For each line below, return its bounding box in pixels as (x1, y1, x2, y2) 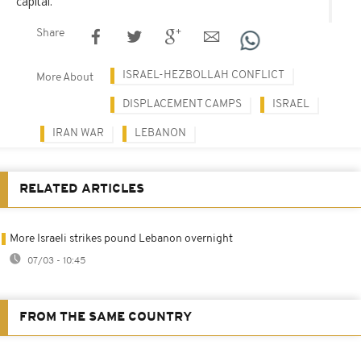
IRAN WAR (52, 127, 104, 139)
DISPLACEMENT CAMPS (122, 98, 242, 110)
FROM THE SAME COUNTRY (19, 310, 192, 324)
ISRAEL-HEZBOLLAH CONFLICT (122, 68, 284, 81)
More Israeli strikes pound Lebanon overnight (10, 232, 233, 245)
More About (36, 71, 93, 84)
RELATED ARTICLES (19, 182, 144, 196)
